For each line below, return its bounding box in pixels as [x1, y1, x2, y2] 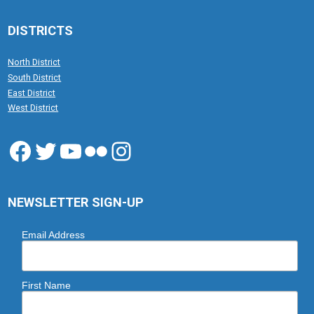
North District [8, 57, 61, 67]
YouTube [57, 135, 154, 165]
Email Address [22, 228, 86, 240]
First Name [22, 279, 71, 291]
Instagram [108, 135, 221, 165]
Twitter [32, 135, 110, 165]
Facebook [7, 135, 118, 165]
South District [8, 71, 62, 83]
